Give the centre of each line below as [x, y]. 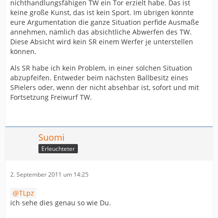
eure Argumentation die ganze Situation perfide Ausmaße [105, 22]
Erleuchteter [58, 149]
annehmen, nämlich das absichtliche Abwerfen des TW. [101, 32]
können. [23, 52]
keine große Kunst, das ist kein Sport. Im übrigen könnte [102, 13]
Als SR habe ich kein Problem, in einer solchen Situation [101, 68]
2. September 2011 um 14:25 [49, 175]
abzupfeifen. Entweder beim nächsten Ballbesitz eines [99, 78]
